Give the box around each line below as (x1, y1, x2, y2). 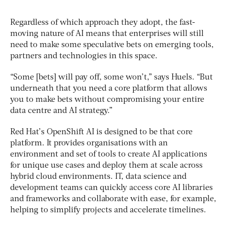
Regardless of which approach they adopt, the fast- (10, 18, 195, 27)
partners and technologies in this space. (10, 52, 158, 60)
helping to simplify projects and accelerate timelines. (10, 206, 206, 214)
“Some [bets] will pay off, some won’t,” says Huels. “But (10, 73, 213, 82)
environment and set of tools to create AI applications (10, 150, 207, 159)
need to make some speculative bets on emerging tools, (10, 41, 214, 49)
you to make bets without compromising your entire (10, 95, 204, 104)
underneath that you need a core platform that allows (10, 84, 207, 93)
